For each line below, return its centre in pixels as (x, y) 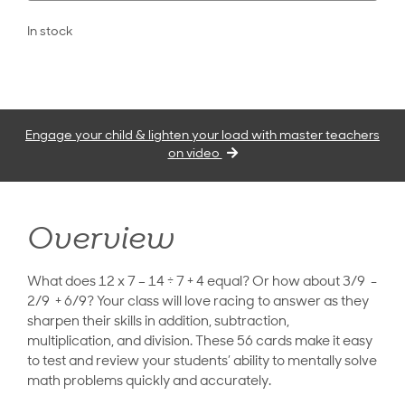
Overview (101, 240)
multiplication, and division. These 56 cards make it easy (200, 342)
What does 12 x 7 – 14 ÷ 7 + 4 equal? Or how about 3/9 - (202, 282)
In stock (50, 32)
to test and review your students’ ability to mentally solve (202, 362)
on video (195, 154)
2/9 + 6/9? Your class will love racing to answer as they (198, 302)
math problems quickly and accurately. (149, 381)
